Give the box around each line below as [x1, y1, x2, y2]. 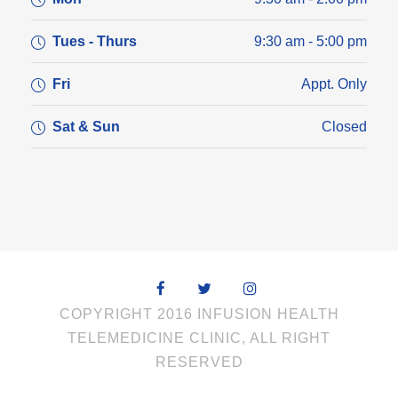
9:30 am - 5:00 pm [254, 33, 367, 49]
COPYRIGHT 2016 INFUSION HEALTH [59, 306, 339, 322]
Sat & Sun [52, 118, 120, 134]
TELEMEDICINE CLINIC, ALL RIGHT [68, 330, 330, 346]
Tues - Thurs [52, 33, 137, 49]
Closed [322, 118, 367, 134]
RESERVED [155, 354, 243, 370]
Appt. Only [301, 76, 367, 92]
